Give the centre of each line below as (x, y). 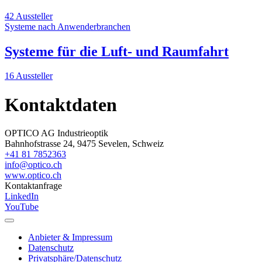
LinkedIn (22, 196)
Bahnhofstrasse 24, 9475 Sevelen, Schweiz (84, 144)
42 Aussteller (29, 16)
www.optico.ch (33, 175)
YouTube (22, 207)
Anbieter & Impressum (70, 237)
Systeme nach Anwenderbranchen (68, 26)
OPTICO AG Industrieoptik (56, 133)
